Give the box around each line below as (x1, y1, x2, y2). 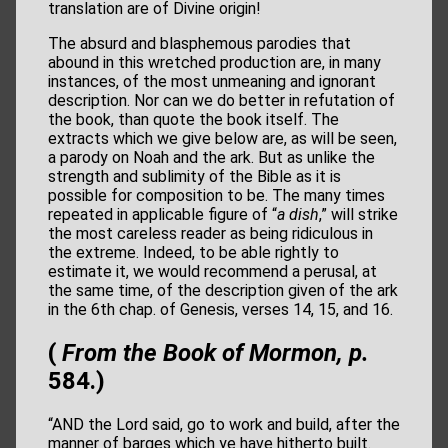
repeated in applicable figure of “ (48, 204, 277, 224)
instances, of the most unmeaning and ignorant (48, 71, 376, 91)
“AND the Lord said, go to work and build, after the (48, 414, 400, 434)
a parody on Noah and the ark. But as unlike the (48, 147, 375, 167)
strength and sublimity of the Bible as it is (48, 166, 341, 186)
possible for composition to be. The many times (48, 185, 385, 205)
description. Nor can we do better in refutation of (48, 90, 395, 110)
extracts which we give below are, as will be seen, (48, 128, 397, 148)
